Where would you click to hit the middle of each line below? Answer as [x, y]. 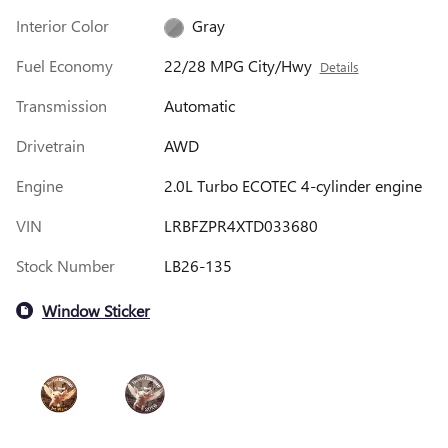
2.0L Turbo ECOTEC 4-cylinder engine [292, 186]
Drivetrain [50, 146]
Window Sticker [96, 310]
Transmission [61, 106]
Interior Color [62, 26]
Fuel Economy [64, 66]
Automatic [199, 106]
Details [339, 67]
